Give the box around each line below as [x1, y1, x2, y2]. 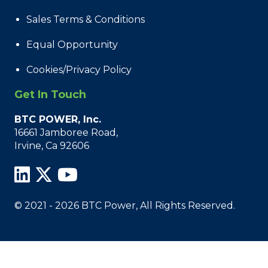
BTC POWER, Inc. [14, 113, 101, 125]
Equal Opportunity [26, 38, 118, 50]
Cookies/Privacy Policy [26, 63, 132, 75]
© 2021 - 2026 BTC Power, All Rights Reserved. [14, 199, 235, 211]
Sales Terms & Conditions [26, 13, 145, 25]
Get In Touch [14, 87, 86, 101]
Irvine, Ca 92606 [14, 139, 89, 151]
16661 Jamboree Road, [14, 126, 118, 138]
